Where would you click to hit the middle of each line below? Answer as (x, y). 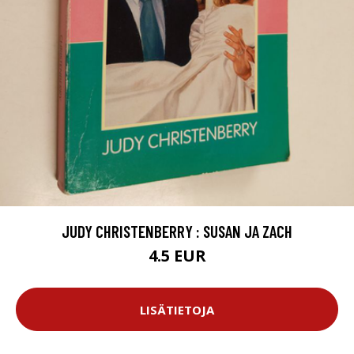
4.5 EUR (177, 256)
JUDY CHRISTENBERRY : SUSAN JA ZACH (177, 232)
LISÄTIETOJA (177, 309)
